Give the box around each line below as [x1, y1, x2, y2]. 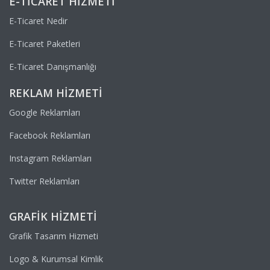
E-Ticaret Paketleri [9, 37, 80, 49]
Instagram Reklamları [9, 152, 92, 164]
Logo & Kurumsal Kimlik [9, 253, 103, 265]
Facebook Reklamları [9, 129, 90, 141]
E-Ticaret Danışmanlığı [9, 60, 96, 72]
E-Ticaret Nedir [9, 14, 67, 27]
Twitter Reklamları [9, 175, 80, 187]
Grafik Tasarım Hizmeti [9, 230, 98, 242]
